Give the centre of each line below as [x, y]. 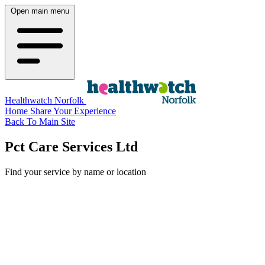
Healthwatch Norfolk [46, 100]
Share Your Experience [73, 111]
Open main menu [40, 11]
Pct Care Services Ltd [71, 146]
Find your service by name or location [75, 172]
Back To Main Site [40, 122]
